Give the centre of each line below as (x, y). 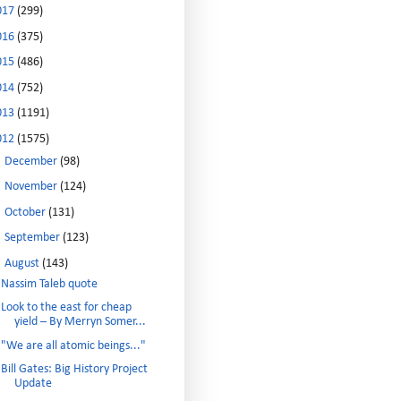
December (32, 161)
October (26, 212)
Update (33, 384)
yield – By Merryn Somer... (80, 322)
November (32, 187)
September (33, 238)
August (23, 263)
